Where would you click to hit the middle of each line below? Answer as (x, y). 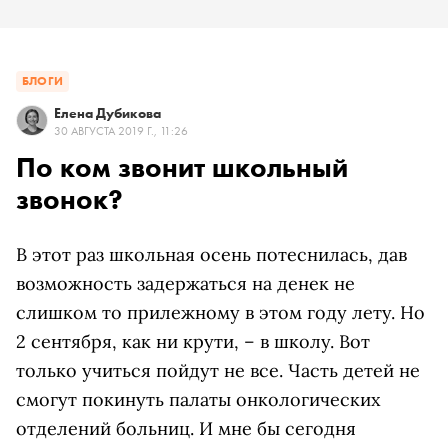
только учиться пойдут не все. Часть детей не (218, 370)
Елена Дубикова (107, 113)
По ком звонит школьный (182, 167)
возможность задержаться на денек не (185, 283)
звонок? (69, 199)
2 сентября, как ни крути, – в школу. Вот (193, 341)
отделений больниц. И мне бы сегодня (186, 428)
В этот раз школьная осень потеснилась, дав (211, 254)
